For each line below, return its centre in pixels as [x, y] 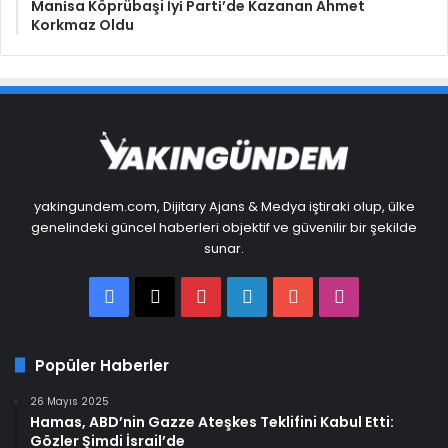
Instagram [390, 295]
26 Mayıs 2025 [69, 401]
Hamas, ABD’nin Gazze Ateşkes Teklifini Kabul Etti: [212, 421]
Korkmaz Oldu [82, 25]
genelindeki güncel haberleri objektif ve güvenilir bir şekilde [224, 227]
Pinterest [244, 295]
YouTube [336, 295]
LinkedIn [286, 295]
